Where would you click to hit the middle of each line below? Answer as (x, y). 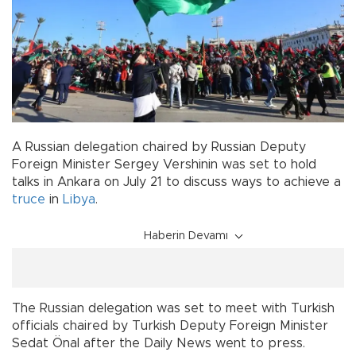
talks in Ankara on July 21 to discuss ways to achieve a (176, 182)
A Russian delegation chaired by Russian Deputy (159, 147)
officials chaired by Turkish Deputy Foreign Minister (170, 326)
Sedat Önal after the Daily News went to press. (159, 344)
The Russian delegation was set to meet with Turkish (173, 309)
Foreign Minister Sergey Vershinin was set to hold (164, 165)
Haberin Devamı (186, 236)
